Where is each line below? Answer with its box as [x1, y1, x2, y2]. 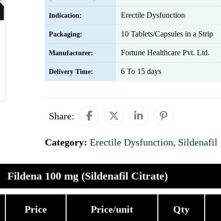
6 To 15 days [121, 67, 161, 75]
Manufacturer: [49, 49, 93, 57]
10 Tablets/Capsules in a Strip [121, 30, 213, 38]
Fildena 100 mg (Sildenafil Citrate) [7, 170, 168, 182]
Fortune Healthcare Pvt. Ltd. [121, 48, 210, 57]
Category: [45, 137, 90, 147]
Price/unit [90, 204, 133, 215]
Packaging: [49, 31, 82, 38]
